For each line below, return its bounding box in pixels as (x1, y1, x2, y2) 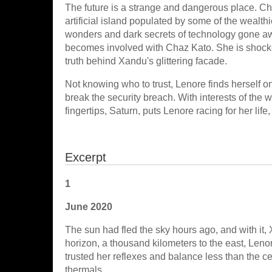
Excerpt (65, 151, 106, 164)
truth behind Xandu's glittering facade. (65, 56, 227, 66)
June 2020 (65, 202, 112, 212)
